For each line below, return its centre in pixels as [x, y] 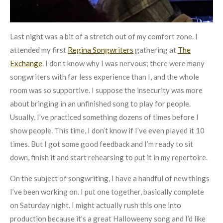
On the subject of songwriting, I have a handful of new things [110, 178]
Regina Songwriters [101, 50]
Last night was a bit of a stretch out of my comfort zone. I [104, 37]
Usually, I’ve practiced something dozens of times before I [104, 117]
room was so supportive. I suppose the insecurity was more [106, 90]
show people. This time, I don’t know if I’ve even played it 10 [107, 131]
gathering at [156, 50]
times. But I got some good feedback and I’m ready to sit [102, 144]
